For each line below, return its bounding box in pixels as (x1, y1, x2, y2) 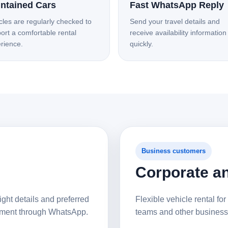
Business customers (141, 147, 206, 155)
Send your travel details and (130, 17, 220, 25)
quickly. (130, 40, 153, 48)
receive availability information (130, 28, 226, 37)
